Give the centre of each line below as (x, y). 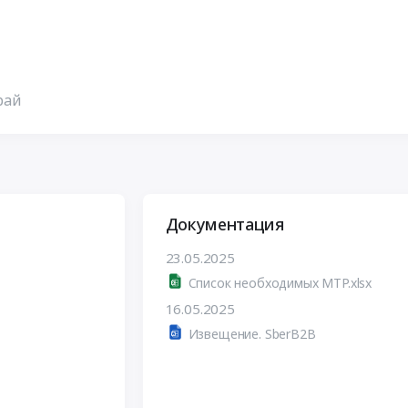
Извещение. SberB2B (252, 333)
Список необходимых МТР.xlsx (280, 282)
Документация (224, 224)
